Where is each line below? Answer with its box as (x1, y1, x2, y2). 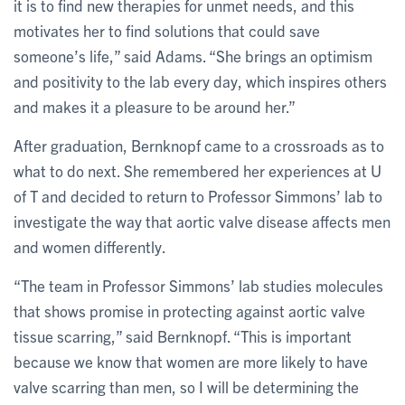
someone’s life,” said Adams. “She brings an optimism (14, 45, 372, 65)
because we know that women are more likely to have (14, 351, 368, 371)
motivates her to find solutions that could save (14, 20, 320, 40)
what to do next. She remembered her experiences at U (14, 160, 381, 180)
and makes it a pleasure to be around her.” (14, 96, 296, 116)
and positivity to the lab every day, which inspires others (14, 71, 387, 90)
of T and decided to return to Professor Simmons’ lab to (14, 185, 382, 205)
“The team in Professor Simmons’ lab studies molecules (14, 275, 383, 295)
